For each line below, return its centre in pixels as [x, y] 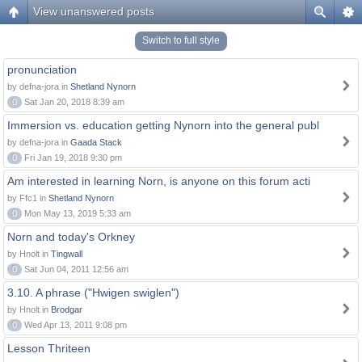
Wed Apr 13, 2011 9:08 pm [74, 325]
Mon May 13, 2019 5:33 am [76, 213]
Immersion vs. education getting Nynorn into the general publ [163, 125]
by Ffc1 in [28, 198]
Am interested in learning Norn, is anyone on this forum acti [159, 181]
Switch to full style [181, 40]
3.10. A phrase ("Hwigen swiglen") [93, 293]
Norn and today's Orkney [71, 237]
